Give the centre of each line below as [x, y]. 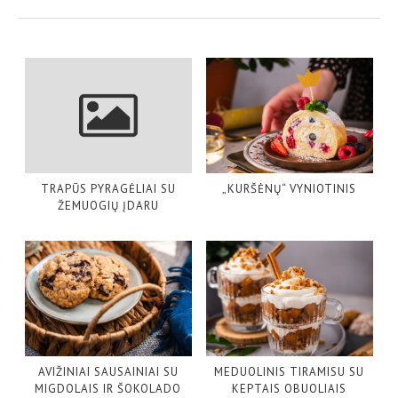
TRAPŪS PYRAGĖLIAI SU [108, 188]
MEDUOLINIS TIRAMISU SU [290, 372]
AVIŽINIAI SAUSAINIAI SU [108, 372]
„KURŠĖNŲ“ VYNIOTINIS [290, 188]
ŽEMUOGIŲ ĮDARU [108, 205]
